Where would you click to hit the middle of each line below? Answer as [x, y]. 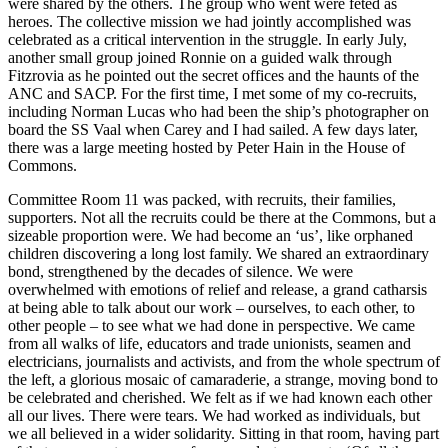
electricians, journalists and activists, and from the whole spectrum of [224, 361]
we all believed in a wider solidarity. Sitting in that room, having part [223, 433]
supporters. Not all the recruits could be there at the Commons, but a [222, 217]
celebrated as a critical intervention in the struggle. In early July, [207, 39]
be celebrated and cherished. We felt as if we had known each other [220, 397]
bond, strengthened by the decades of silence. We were [180, 271]
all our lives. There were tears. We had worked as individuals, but [214, 415]
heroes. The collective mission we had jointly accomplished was [209, 21]
